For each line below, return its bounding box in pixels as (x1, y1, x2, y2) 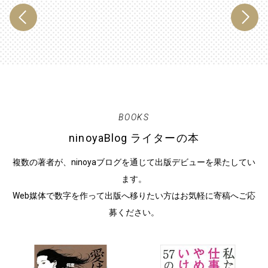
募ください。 (109, 207, 159, 217)
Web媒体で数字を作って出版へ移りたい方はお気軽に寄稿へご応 (13, 190, 255, 200)
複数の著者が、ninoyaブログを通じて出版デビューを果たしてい (13, 157, 255, 167)
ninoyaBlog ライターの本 (69, 131, 199, 144)
